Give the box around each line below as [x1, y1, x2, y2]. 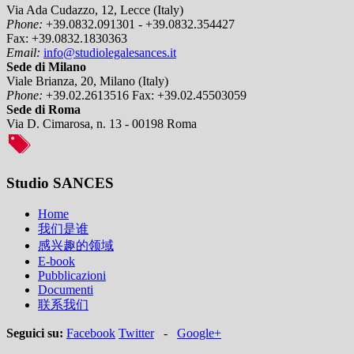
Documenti [38, 282, 93, 296]
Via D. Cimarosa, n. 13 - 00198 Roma [6, 117, 197, 131]
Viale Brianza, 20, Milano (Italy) [6, 74, 168, 88]
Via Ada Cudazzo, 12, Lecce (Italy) [6, 3, 183, 17]
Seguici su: [6, 326, 63, 340]
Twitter [119, 326, 154, 340]
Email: [6, 46, 40, 60]
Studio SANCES [6, 174, 114, 191]
